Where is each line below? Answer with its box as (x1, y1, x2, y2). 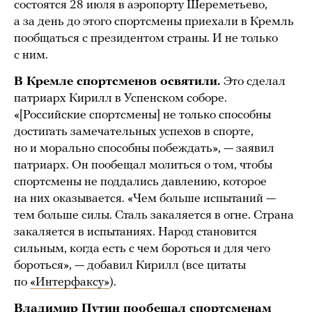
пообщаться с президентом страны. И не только (14, 31, 278, 45)
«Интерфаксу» (30, 275, 109, 289)
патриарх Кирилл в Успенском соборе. (14, 91, 227, 105)
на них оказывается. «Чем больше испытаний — (14, 192, 276, 205)
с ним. (14, 48, 48, 62)
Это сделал (224, 75, 286, 88)
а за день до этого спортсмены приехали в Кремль (14, 15, 294, 29)
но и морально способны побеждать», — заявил (14, 141, 274, 155)
